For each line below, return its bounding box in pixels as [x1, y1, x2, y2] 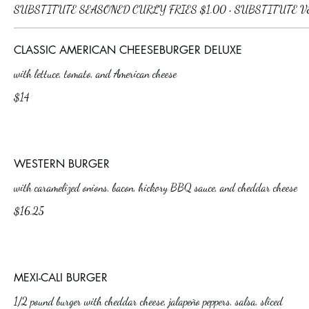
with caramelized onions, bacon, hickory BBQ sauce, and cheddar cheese [14, 181, 297, 194]
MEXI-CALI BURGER [14, 270, 108, 285]
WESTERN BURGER [14, 157, 110, 171]
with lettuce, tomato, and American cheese [14, 67, 177, 80]
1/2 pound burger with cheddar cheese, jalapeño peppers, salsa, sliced [14, 295, 283, 308]
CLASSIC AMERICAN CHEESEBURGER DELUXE [14, 43, 242, 57]
